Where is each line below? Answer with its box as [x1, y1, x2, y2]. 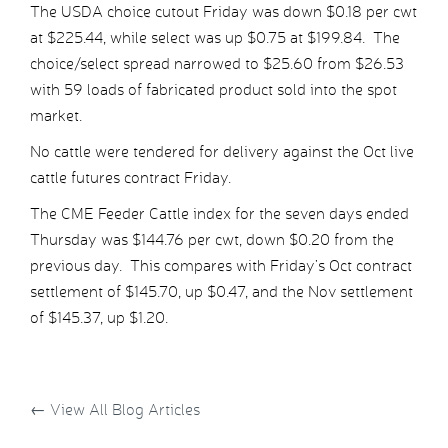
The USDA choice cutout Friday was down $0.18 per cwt [30, 2, 417, 22]
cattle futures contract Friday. [30, 168, 231, 188]
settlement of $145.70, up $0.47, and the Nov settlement [30, 282, 413, 302]
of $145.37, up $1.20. [30, 308, 168, 328]
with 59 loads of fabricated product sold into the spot [30, 80, 397, 100]
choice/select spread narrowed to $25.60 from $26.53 [30, 54, 404, 74]
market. [30, 106, 82, 126]
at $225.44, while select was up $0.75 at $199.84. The [30, 28, 400, 48]
